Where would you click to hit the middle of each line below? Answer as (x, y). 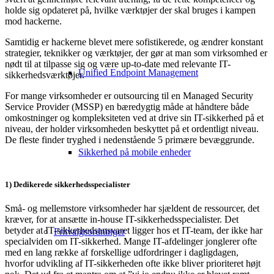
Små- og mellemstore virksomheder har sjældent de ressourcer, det (132, 208)
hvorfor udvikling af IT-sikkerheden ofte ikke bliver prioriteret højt (133, 263)
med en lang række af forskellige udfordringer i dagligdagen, (122, 252)
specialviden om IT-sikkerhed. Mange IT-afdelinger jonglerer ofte (131, 241)
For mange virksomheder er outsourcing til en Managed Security (129, 95)
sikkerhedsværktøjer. (45, 75)
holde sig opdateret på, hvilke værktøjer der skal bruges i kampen (130, 10)
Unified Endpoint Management (138, 72)
